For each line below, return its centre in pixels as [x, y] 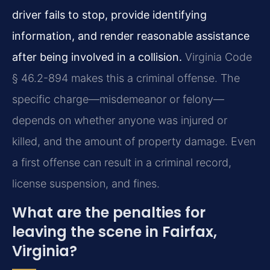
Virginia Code [217, 57]
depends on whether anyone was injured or [120, 121]
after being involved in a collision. [97, 57]
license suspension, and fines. [86, 184]
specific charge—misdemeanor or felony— [118, 99]
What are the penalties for [109, 212]
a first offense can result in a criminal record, [122, 163]
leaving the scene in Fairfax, [115, 231]
